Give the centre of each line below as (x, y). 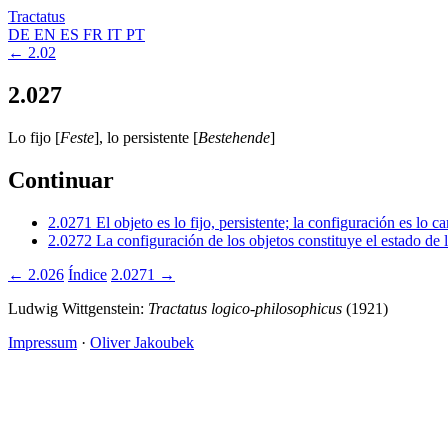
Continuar (61, 179)
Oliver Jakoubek (142, 342)
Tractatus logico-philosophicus (245, 308)
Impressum (42, 342)
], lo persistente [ (146, 137)
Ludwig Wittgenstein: (78, 308)
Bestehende (234, 137)
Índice (87, 274)
